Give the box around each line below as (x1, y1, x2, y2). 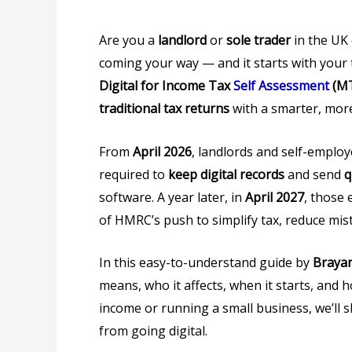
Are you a (99, 31, 158, 49)
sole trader (226, 31, 291, 49)
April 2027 (245, 188, 304, 206)
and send (284, 165, 344, 183)
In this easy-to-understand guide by (99, 254, 313, 272)
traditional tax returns (99, 100, 229, 117)
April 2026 (133, 142, 192, 160)
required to (99, 165, 168, 183)
